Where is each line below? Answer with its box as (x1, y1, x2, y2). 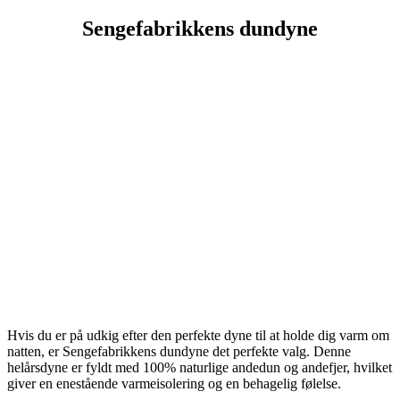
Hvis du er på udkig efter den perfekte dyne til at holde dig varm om (7, 327, 389, 343)
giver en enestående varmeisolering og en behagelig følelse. (7, 375, 341, 391)
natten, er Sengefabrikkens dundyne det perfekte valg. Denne (7, 343, 351, 359)
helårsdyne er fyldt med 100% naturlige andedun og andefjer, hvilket (7, 359, 392, 375)
